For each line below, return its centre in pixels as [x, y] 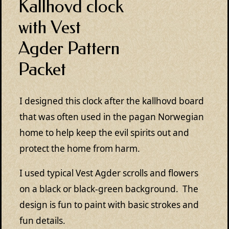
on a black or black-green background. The [109, 189]
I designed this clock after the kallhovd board [112, 101]
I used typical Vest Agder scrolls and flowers [109, 173]
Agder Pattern [69, 48]
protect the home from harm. [80, 148]
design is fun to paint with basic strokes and [109, 205]
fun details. [42, 221]
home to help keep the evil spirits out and [104, 133]
